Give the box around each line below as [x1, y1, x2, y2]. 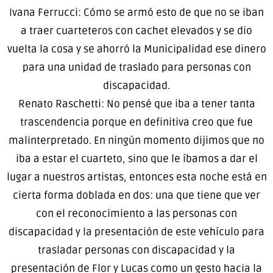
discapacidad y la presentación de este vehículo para [9, 225, 264, 238]
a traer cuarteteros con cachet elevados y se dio [21, 24, 252, 37]
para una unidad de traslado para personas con [22, 60, 251, 74]
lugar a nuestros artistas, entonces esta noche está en [6, 170, 267, 183]
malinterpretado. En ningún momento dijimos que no [9, 133, 264, 147]
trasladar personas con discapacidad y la [38, 243, 235, 257]
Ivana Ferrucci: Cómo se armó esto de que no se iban [9, 5, 264, 19]
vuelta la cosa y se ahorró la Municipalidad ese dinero [7, 42, 266, 55]
